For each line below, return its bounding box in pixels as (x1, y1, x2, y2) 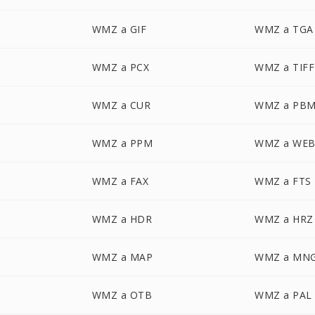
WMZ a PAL (255, 288, 312, 302)
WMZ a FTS (255, 174, 311, 188)
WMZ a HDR (91, 212, 153, 226)
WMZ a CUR (91, 98, 151, 112)
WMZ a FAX (91, 174, 149, 188)
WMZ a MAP (91, 250, 153, 264)
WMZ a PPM (91, 136, 153, 150)
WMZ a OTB (91, 288, 153, 302)
